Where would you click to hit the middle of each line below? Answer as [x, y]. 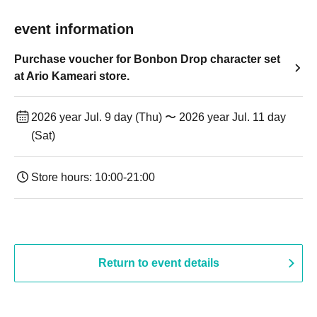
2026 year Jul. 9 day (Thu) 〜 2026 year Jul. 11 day [158, 117]
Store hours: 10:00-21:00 [93, 177]
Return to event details [158, 263]
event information [74, 29]
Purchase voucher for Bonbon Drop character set [147, 59]
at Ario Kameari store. [72, 76]
